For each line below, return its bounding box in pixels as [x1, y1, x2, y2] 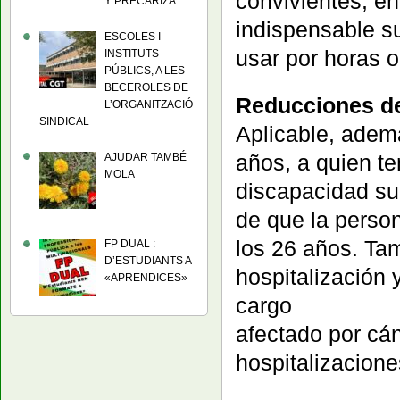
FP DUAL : [104, 237, 155, 251]
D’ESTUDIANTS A [104, 254, 191, 268]
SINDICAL [39, 114, 89, 128]
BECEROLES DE [104, 80, 188, 94]
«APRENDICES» [104, 271, 187, 285]
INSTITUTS [104, 46, 159, 60]
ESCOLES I [104, 29, 161, 43]
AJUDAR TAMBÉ [104, 150, 187, 163]
